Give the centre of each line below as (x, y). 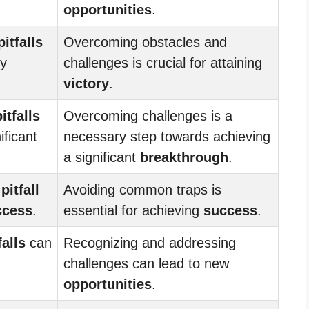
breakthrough (184, 157)
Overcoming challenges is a (148, 116)
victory (86, 83)
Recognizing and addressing (150, 242)
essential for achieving (133, 210)
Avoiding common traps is (142, 189)
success (230, 210)
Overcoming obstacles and (145, 42)
